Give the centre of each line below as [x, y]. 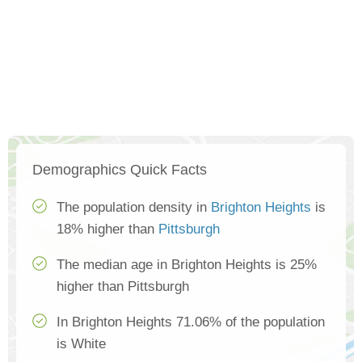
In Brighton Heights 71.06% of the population [191, 322]
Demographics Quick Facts [120, 170]
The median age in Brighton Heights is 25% [187, 265]
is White [81, 344]
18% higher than [107, 229]
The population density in [134, 208]
